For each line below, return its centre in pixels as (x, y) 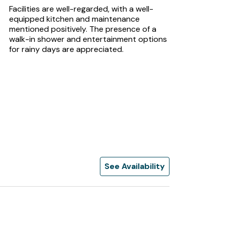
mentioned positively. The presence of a (83, 29)
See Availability (135, 166)
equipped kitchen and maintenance (74, 19)
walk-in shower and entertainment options (88, 39)
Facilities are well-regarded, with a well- (81, 9)
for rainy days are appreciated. (66, 49)
